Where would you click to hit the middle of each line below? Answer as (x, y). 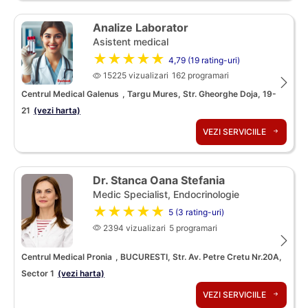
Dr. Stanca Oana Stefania (159, 180)
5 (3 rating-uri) (196, 212)
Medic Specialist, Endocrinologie (166, 194)
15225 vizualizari (135, 75)
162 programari (200, 75)
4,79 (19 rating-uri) (204, 60)
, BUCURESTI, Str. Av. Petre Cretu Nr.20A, (199, 256)
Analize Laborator (141, 27)
